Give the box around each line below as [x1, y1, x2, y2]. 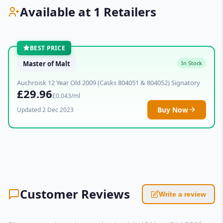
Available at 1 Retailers [20, 3, 156, 20]
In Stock [181, 59, 202, 67]
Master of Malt [23, 59, 70, 68]
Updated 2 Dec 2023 [17, 105, 74, 114]
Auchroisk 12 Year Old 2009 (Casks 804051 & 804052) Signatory [17, 78, 200, 87]
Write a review [159, 190, 206, 198]
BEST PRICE [30, 43, 65, 52]
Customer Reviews [20, 185, 130, 202]
